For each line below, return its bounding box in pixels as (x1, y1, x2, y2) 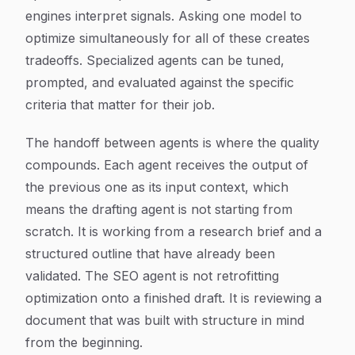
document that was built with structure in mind (25, 312, 304, 328)
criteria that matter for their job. (25, 97, 215, 113)
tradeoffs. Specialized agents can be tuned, (25, 52, 284, 68)
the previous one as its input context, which (25, 179, 288, 195)
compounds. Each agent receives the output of (25, 157, 308, 173)
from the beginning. (25, 334, 143, 350)
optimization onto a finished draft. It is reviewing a (25, 290, 322, 306)
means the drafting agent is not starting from (25, 201, 292, 217)
